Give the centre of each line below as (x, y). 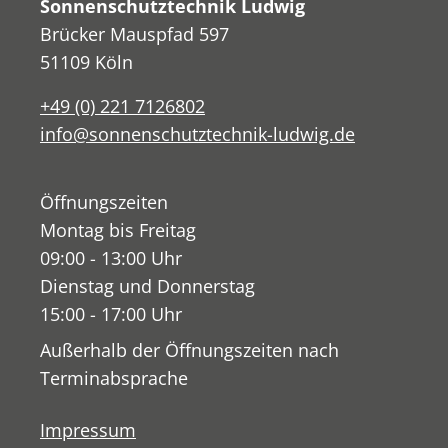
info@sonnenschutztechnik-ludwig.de (197, 134)
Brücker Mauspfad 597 (134, 34)
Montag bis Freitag (118, 230)
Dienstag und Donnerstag (147, 286)
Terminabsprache (114, 378)
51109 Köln (86, 62)
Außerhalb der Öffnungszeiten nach (189, 350)
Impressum (88, 430)
